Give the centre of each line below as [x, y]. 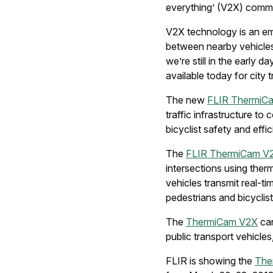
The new [186, 100]
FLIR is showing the [210, 261]
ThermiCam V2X [222, 222]
